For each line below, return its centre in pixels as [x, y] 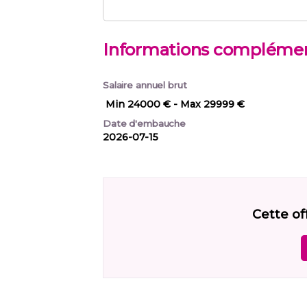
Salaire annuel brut [145, 85]
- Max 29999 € [209, 105]
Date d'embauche [145, 124]
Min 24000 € [138, 105]
